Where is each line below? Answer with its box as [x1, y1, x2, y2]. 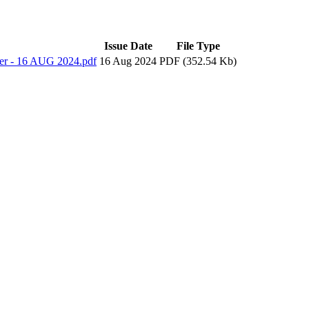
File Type [176, 39, 220, 52]
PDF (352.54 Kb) [159, 54, 237, 67]
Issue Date [103, 39, 152, 52]
